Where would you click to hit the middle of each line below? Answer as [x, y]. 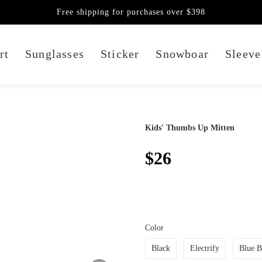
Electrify [204, 249]
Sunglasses [55, 54]
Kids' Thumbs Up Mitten [189, 127]
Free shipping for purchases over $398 [131, 12]
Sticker [120, 54]
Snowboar [182, 54]
